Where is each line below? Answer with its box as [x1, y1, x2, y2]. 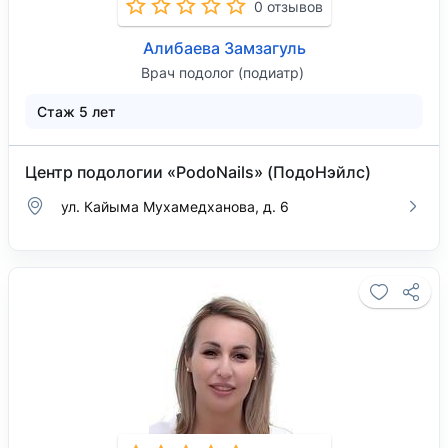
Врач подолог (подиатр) [140, 64, 304, 81]
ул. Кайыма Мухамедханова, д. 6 [61, 197, 289, 215]
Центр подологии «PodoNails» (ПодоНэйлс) [25, 162, 371, 182]
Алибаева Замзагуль [142, 38, 306, 58]
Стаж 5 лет [37, 103, 116, 120]
